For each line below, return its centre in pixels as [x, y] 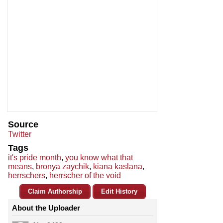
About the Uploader [46, 208]
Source [23, 125]
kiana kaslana [118, 167]
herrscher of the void [85, 176]
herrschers [27, 176]
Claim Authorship [55, 192]
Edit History [119, 192]
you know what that [99, 158]
